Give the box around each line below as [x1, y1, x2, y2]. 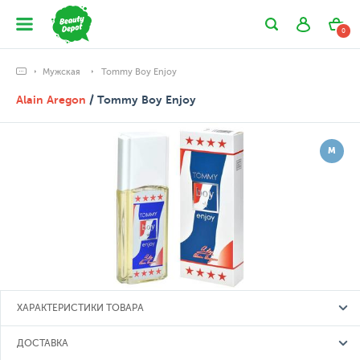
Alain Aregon [16, 93, 86, 106]
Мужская [43, 67, 80, 77]
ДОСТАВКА [17, 337, 68, 349]
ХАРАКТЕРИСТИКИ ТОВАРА [17, 302, 144, 313]
